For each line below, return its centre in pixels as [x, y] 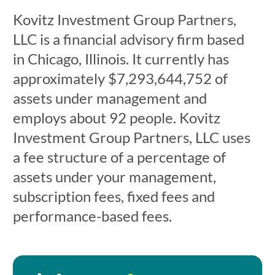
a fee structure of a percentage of [119, 157]
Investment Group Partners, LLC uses [131, 137]
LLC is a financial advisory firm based [128, 39]
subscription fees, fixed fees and [114, 196]
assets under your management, [114, 176]
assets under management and [110, 98]
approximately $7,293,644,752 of [120, 78]
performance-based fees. [92, 216]
